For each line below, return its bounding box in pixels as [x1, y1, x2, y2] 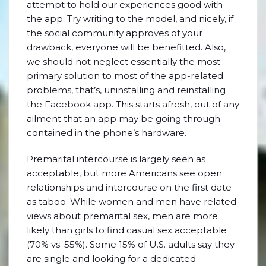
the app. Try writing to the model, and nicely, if [27, 13, 233, 24]
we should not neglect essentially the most [27, 56, 220, 67]
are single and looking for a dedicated [27, 253, 196, 264]
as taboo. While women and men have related [27, 196, 236, 207]
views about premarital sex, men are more [27, 210, 218, 221]
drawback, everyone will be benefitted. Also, [27, 42, 226, 53]
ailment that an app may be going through [27, 113, 220, 124]
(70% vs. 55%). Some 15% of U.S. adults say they [27, 239, 235, 250]
